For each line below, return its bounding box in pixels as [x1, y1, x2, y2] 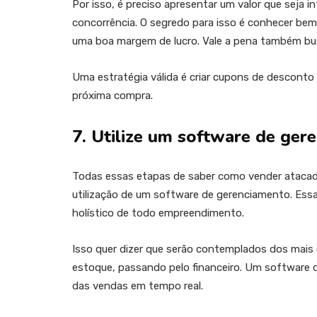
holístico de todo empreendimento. [72, 207, 244, 220]
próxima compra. [72, 89, 153, 103]
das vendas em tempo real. [72, 279, 203, 293]
